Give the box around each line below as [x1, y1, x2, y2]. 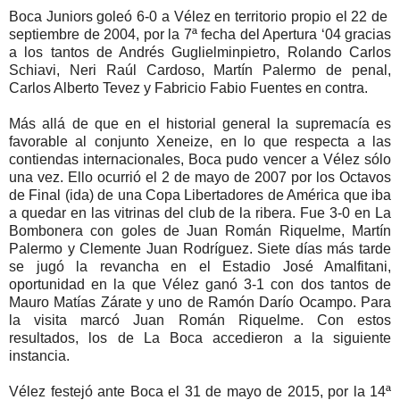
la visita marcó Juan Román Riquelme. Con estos [9, 312, 391, 329]
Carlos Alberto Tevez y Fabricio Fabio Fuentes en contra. [9, 80, 368, 96]
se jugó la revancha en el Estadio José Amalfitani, [9, 259, 391, 275]
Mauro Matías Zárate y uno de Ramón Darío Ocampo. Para [9, 295, 391, 311]
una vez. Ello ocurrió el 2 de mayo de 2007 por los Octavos [9, 170, 391, 186]
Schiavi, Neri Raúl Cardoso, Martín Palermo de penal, [9, 62, 391, 79]
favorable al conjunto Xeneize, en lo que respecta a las [9, 134, 391, 150]
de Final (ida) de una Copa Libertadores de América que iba [9, 187, 391, 204]
